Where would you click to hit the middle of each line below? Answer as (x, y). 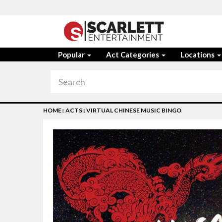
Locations (198, 55)
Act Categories (133, 55)
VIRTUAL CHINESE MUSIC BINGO (134, 110)
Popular (72, 55)
